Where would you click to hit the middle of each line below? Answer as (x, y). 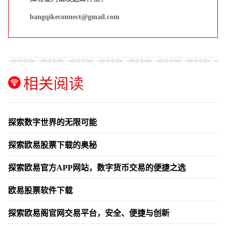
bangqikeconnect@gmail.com (75, 17)
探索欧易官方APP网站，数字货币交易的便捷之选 (97, 167)
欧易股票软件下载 (40, 190)
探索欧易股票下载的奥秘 (52, 145)
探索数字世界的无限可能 (52, 122)
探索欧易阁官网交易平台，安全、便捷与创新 (89, 213)
